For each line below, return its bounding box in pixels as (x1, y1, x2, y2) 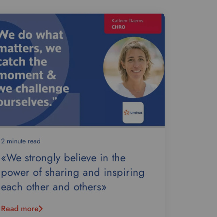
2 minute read (1, 136, 41, 146)
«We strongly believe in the (1, 150, 125, 165)
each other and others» (1, 179, 107, 194)
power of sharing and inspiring (1, 164, 145, 180)
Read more (1, 203, 39, 214)
